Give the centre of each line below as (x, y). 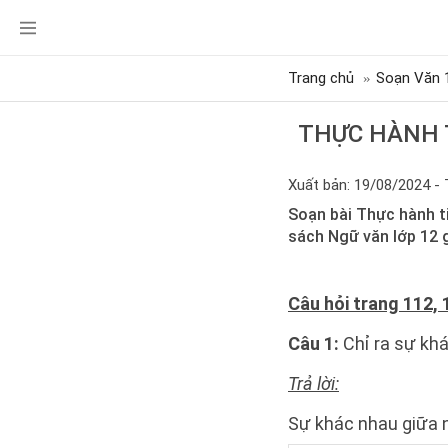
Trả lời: (313, 383)
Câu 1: (315, 343)
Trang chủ (321, 78)
